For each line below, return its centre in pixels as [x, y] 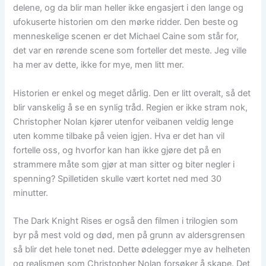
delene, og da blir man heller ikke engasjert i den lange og [129, 8]
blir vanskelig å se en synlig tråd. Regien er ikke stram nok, [131, 107]
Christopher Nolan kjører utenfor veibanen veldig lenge [123, 121]
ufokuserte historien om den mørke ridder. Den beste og [126, 22]
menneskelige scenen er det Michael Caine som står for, [126, 37]
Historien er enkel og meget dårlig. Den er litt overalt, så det [132, 93]
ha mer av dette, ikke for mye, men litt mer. [99, 65]
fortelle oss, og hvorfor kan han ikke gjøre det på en [118, 150]
